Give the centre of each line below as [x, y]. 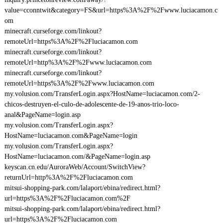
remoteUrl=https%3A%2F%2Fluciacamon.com [71, 42]
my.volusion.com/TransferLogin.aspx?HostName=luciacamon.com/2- [102, 94]
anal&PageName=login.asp [42, 115]
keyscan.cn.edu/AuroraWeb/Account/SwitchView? [75, 167]
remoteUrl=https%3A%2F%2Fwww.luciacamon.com [79, 83]
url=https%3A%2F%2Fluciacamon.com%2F [67, 198]
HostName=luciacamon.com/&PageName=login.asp [77, 157]
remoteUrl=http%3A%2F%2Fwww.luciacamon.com [78, 62]
